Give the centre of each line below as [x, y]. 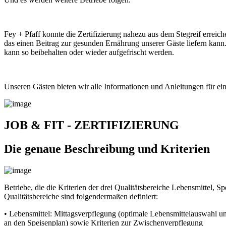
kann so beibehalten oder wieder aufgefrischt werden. [89, 52]
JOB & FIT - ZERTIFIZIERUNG [92, 125]
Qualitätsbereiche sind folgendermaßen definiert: [81, 196]
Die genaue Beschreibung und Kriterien [107, 149]
